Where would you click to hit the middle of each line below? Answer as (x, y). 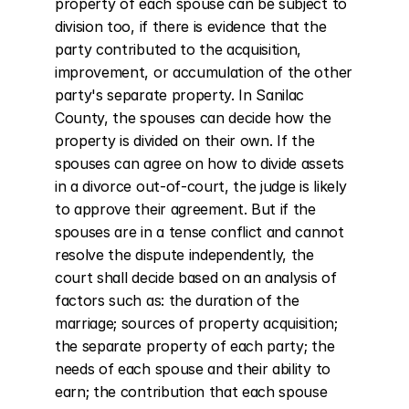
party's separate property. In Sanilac (180, 95)
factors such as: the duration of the (177, 300)
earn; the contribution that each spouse (191, 392)
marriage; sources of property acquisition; (196, 323)
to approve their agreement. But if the (185, 209)
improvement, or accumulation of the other (204, 72)
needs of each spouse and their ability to (193, 369)
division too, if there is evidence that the (191, 26)
